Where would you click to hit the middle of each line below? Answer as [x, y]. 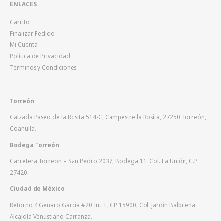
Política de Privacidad [40, 55]
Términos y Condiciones [43, 67]
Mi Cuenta [24, 44]
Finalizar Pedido [32, 33]
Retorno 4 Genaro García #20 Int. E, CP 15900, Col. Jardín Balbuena [103, 204]
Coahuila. [23, 128]
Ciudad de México [37, 188]
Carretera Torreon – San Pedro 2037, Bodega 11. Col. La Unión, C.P [104, 161]
